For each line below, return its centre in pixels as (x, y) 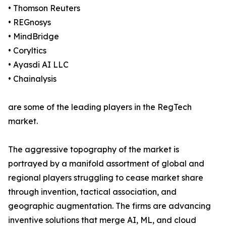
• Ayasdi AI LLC (38, 65)
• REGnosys (30, 22)
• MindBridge (34, 37)
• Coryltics (27, 51)
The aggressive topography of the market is (94, 150)
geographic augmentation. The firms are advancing (109, 206)
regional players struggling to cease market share (106, 178)
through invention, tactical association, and (92, 192)
